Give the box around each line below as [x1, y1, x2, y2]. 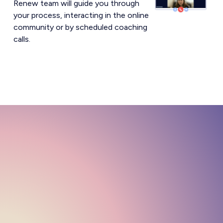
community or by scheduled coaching [13, 22, 147, 32]
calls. [13, 34, 30, 44]
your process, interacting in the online [13, 10, 149, 20]
